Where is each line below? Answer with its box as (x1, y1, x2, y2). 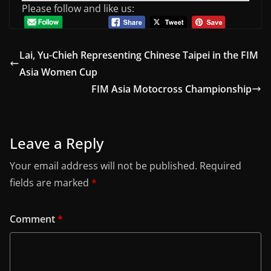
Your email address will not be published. (10, 158, 197, 172)
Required (200, 158, 241, 172)
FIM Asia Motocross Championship (91, 82, 252, 96)
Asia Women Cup (19, 65, 97, 79)
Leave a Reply (10, 132, 103, 153)
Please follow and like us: (22, 2, 134, 16)
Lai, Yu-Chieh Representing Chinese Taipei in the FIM (19, 48, 258, 62)
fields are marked (10, 175, 91, 189)
